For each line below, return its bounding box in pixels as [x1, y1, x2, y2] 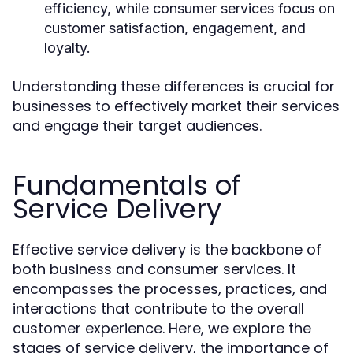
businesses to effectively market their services [13, 96, 340, 116]
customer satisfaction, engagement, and [44, 20, 306, 36]
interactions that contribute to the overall [13, 299, 304, 318]
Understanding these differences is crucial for [13, 76, 335, 96]
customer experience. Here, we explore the [13, 318, 311, 338]
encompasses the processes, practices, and [13, 279, 327, 299]
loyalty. [44, 39, 91, 56]
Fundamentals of [13, 166, 240, 204]
